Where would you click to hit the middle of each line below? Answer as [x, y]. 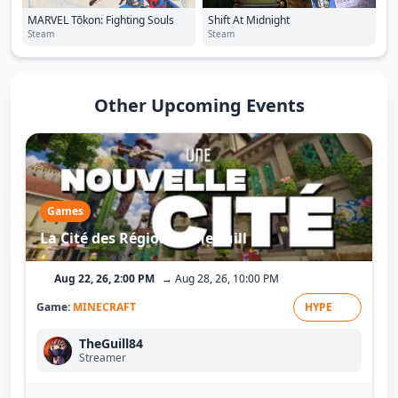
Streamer [103, 358]
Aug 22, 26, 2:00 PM [104, 279]
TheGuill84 [111, 343]
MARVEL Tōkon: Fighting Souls [101, 20]
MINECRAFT [104, 307]
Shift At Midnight [249, 20]
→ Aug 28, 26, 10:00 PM [220, 279]
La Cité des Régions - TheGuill [143, 238]
